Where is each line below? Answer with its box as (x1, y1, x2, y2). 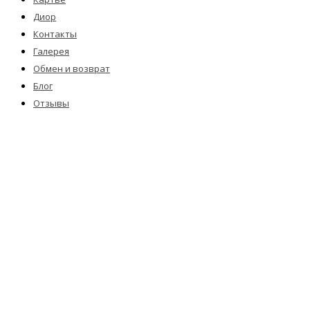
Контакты (33, 28, 77, 41)
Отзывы (33, 97, 69, 110)
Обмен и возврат (33, 62, 110, 75)
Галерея (33, 45, 69, 58)
